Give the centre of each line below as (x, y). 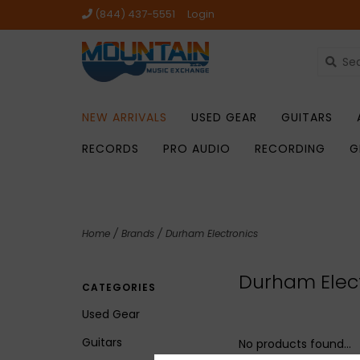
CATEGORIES (119, 287)
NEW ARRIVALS (125, 117)
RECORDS (110, 149)
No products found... (295, 344)
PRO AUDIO (197, 149)
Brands (138, 233)
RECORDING (290, 149)
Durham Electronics (212, 233)
